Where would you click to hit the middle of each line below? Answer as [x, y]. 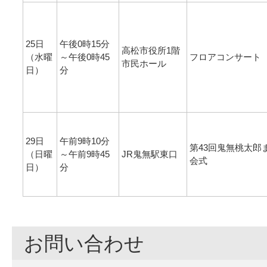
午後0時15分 [85, 44]
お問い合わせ [84, 244]
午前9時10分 [85, 141]
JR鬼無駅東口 [150, 154]
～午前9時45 [85, 154]
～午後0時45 [85, 57]
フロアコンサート [225, 57]
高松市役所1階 [151, 51]
